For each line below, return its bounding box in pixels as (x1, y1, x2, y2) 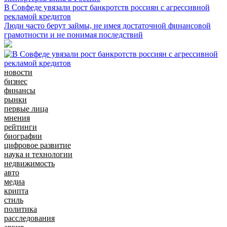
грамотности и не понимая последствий (4, 30, 143, 39)
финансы (4, 86, 35, 95)
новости (4, 67, 32, 77)
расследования (4, 213, 55, 222)
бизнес (4, 77, 27, 86)
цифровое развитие (4, 140, 71, 149)
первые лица (4, 104, 48, 113)
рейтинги (4, 122, 37, 131)
